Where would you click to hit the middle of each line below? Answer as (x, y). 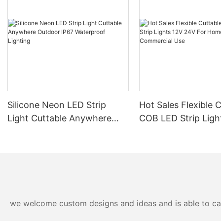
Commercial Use (173, 145)
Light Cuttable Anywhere (59, 118)
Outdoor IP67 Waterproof (60, 131)
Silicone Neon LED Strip (57, 105)
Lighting (24, 145)
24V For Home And (179, 131)
